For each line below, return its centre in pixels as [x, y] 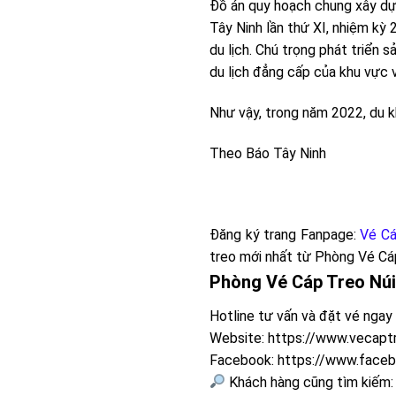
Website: [239, 338]
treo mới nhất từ [262, 256]
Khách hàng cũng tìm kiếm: [310, 382]
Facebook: [244, 360]
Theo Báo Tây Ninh [268, 153]
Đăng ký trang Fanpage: [285, 234]
